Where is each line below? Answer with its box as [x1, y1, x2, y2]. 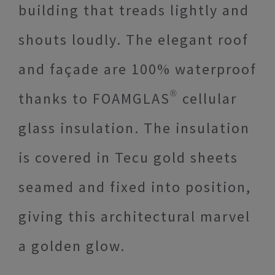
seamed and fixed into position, [18, 177, 251, 197]
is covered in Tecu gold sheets [18, 148, 238, 168]
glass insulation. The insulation [18, 118, 250, 138]
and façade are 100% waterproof [18, 60, 257, 79]
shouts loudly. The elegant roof [18, 30, 249, 50]
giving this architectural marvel [18, 207, 250, 227]
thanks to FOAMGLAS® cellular [18, 89, 237, 109]
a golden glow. [18, 236, 125, 256]
